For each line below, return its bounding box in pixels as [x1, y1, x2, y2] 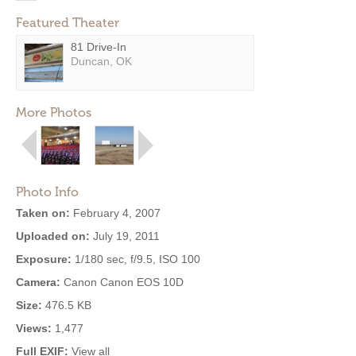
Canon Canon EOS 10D [60, 276, 184, 288]
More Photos [16, 105, 91, 120]
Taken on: [16, 207, 70, 219]
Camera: [16, 276, 60, 288]
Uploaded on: [16, 230, 90, 242]
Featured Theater [16, 15, 119, 30]
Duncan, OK [71, 55, 132, 68]
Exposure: [16, 253, 72, 265]
